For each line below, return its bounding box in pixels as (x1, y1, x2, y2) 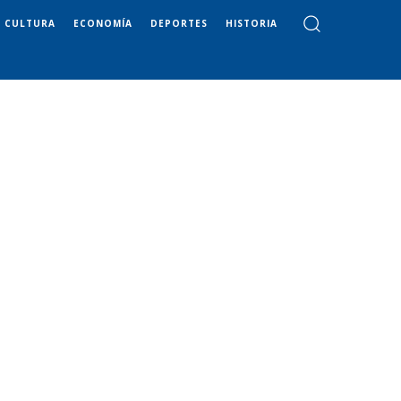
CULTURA (4, 16, 55, 30)
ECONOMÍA (73, 16, 132, 30)
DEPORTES (150, 16, 208, 30)
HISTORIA (226, 16, 277, 30)
